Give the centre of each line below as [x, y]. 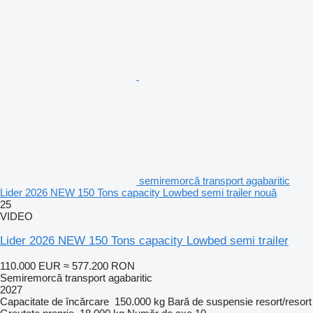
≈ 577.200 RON [99, 265]
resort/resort [284, 301]
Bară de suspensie [210, 301]
